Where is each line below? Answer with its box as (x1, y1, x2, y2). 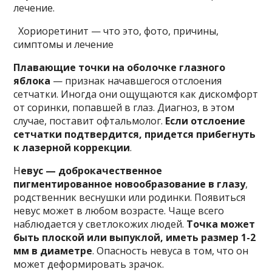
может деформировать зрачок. (13, 257, 165, 271)
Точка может (186, 217, 256, 231)
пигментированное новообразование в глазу (13, 177, 246, 191)
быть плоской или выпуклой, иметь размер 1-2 (13, 231, 256, 244)
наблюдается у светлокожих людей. (13, 217, 187, 231)
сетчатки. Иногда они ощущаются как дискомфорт (13, 87, 259, 101)
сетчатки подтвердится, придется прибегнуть (13, 127, 256, 141)
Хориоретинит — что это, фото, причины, (13, 24, 219, 38)
